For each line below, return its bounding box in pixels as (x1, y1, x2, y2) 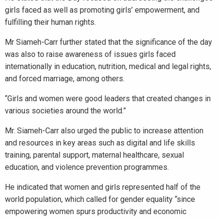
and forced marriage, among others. (5, 74, 125, 83)
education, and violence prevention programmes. (5, 163, 169, 172)
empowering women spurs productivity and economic (5, 207, 186, 216)
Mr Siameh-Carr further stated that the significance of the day (5, 37, 212, 47)
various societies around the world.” (5, 106, 126, 115)
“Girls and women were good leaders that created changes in (5, 94, 211, 103)
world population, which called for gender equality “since (5, 195, 195, 204)
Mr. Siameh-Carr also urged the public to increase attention (5, 126, 203, 135)
